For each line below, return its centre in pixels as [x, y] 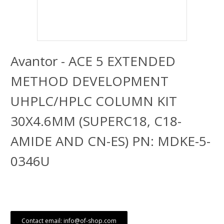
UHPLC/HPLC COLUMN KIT [94, 101]
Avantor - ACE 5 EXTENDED [93, 61]
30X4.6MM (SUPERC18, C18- [96, 121]
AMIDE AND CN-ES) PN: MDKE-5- [110, 141]
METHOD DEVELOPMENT [89, 81]
